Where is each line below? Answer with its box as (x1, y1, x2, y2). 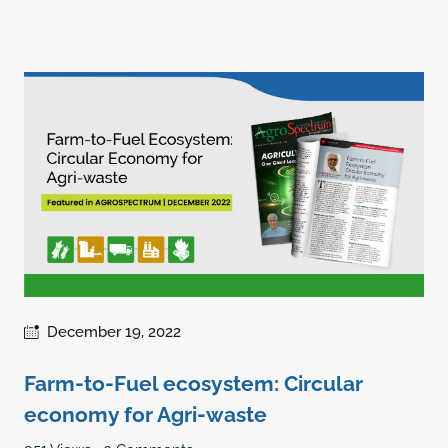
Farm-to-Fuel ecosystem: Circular (24, 370, 363, 396)
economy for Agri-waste (24, 401, 267, 427)
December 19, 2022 (47, 322, 181, 341)
